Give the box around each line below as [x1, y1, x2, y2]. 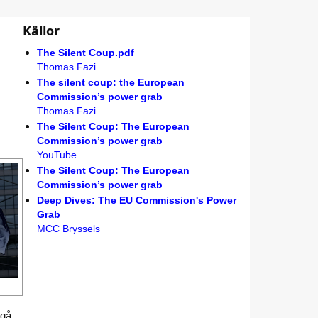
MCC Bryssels [36, 224, 100, 234]
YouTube [36, 150, 77, 160]
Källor [22, 22, 60, 39]
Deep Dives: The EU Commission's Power [36, 195, 236, 206]
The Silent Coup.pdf [36, 48, 134, 58]
